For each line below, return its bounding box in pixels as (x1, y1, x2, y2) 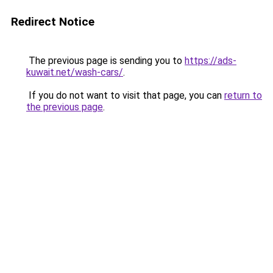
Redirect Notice (11, 15, 94, 29)
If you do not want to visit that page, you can (26, 90, 224, 101)
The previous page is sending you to (26, 55, 185, 66)
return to (224, 90, 262, 101)
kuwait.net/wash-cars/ (26, 66, 123, 78)
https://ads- (185, 55, 236, 66)
